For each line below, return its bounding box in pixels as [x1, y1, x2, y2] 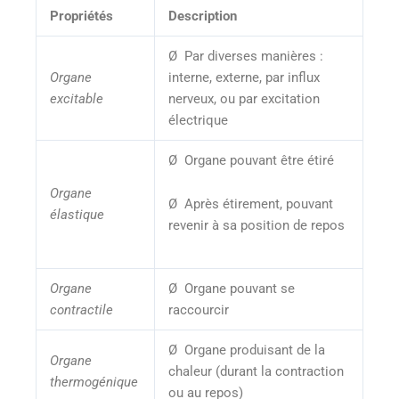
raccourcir [167, 301, 229, 318]
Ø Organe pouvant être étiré [167, 151, 334, 168]
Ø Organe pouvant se [167, 280, 295, 297]
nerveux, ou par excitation [167, 90, 320, 107]
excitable [49, 90, 103, 107]
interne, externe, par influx [167, 69, 320, 85]
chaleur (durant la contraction [167, 362, 344, 379]
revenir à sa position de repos [167, 217, 345, 234]
